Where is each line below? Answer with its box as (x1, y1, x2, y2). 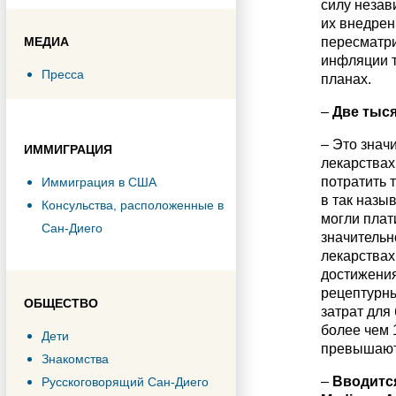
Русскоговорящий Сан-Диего (42, 375, 209, 389)
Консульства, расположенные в (42, 198, 224, 212)
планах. (320, 72, 371, 87)
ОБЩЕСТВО (24, 296, 98, 310)
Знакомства (42, 352, 109, 366)
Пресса (42, 67, 84, 81)
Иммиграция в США (42, 175, 156, 189)
